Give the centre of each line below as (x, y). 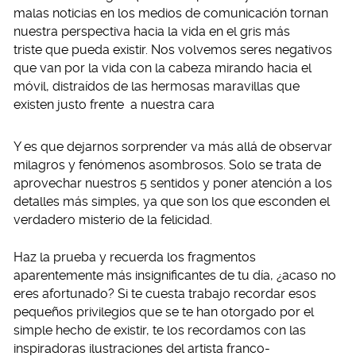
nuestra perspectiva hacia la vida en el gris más (152, 31)
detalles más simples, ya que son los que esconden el (172, 201)
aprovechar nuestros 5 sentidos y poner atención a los (173, 183)
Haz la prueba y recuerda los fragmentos (135, 257)
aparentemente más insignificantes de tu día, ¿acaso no (175, 275)
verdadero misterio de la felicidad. (113, 220)
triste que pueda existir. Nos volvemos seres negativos (173, 50)
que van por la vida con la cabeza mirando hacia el (163, 68)
